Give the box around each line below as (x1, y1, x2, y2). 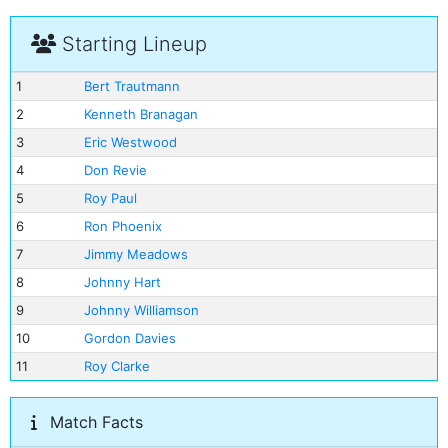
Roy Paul (83, 190, 137, 206)
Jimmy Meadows (83, 246, 188, 262)
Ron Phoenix (83, 218, 162, 234)
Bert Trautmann (83, 78, 180, 94)
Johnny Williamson (83, 302, 199, 318)
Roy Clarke (83, 358, 150, 374)
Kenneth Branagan (83, 106, 198, 122)
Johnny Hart (83, 274, 161, 290)
